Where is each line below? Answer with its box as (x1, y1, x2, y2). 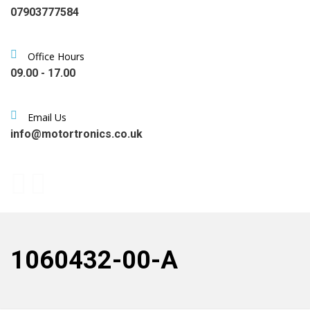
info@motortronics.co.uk (10, 127, 143, 140)
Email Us (28, 111, 66, 124)
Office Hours (28, 50, 84, 63)
